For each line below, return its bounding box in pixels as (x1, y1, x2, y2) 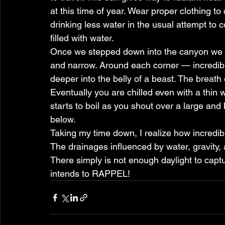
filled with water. (50, 33, 114, 43)
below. (50, 114, 76, 125)
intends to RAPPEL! (50, 168, 130, 179)
